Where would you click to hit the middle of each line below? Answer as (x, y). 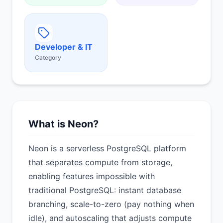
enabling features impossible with (92, 176)
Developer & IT (64, 47)
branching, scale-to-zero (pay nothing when (111, 204)
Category (48, 57)
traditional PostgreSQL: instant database (105, 190)
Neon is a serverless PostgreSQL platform (107, 148)
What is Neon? (63, 124)
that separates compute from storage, (100, 162)
